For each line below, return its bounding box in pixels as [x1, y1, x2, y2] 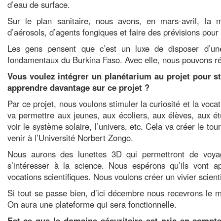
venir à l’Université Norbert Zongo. [7, 132, 133, 144]
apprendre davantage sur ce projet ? [7, 81, 149, 93]
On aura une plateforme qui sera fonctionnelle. [7, 198, 182, 210]
